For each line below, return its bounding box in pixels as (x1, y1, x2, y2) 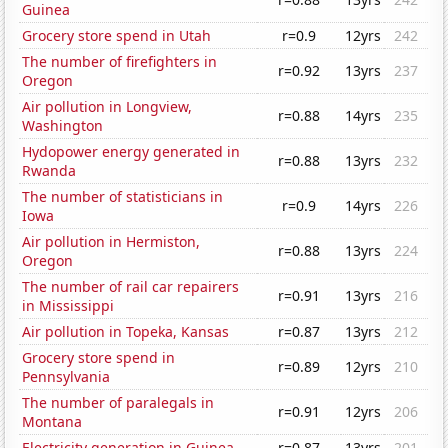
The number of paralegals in (22, 393, 215, 413)
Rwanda (22, 161, 77, 181)
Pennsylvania (22, 367, 111, 387)
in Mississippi (22, 296, 115, 316)
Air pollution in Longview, (22, 97, 193, 117)
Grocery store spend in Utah (22, 26, 212, 46)
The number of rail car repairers (22, 277, 240, 297)
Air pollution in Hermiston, (22, 232, 201, 252)
